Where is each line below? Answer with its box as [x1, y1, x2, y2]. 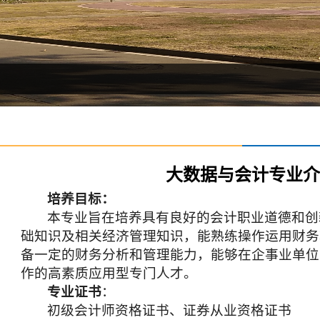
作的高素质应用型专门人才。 [21, 266, 197, 281]
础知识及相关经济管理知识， [21, 229, 197, 244]
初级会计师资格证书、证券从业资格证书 [47, 303, 292, 318]
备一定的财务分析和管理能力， [21, 247, 211, 262]
